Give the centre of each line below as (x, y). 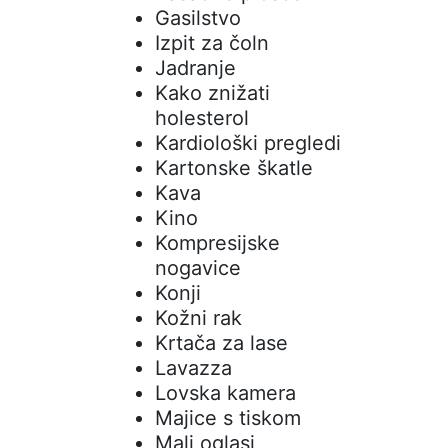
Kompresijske (217, 242)
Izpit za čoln (211, 42)
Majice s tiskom (227, 417)
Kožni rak (198, 317)
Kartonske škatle (233, 167)
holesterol (201, 117)
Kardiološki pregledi (247, 142)
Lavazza (193, 367)
